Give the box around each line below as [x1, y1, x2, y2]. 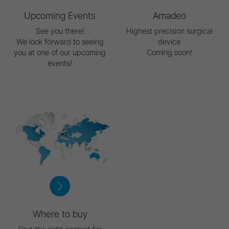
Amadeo [152, 10, 186, 21]
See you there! [35, 26, 84, 36]
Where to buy [32, 209, 87, 220]
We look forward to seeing [16, 37, 104, 47]
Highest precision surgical [126, 26, 213, 36]
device [158, 37, 180, 47]
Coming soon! [146, 48, 192, 58]
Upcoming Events [24, 10, 96, 21]
